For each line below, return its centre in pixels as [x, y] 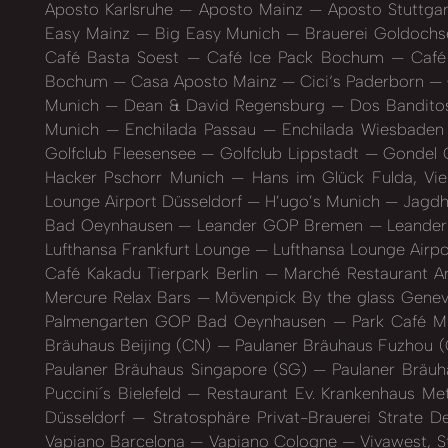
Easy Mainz [90, 32]
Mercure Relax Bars [121, 296]
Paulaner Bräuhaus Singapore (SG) [179, 368]
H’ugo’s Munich [323, 200]
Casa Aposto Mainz [204, 80]
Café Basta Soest [116, 56]
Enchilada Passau [190, 128]
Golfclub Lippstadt [289, 152]
